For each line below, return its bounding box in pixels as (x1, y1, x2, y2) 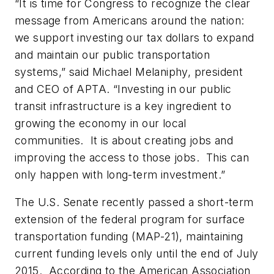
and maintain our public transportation (15, 48, 210, 61)
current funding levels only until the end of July (15, 247, 259, 261)
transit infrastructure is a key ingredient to (15, 99, 231, 113)
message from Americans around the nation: (15, 13, 245, 27)
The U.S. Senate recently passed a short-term (15, 196, 254, 209)
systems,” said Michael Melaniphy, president (15, 65, 243, 78)
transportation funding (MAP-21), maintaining (15, 230, 243, 243)
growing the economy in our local (15, 116, 187, 130)
